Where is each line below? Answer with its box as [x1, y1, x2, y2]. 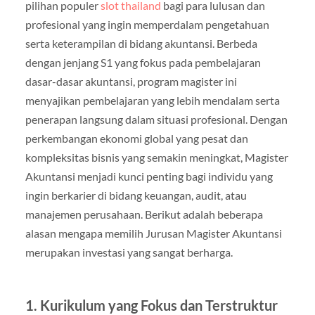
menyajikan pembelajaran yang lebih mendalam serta [25, 94, 280, 108]
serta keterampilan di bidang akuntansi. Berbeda [25, 37, 257, 51]
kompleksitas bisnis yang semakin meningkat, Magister [25, 150, 288, 165]
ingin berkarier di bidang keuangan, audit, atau [25, 188, 247, 202]
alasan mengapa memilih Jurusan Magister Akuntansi [25, 226, 282, 240]
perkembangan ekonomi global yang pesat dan [25, 131, 248, 146]
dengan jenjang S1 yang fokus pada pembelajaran [25, 56, 261, 70]
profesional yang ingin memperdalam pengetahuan [25, 18, 269, 32]
